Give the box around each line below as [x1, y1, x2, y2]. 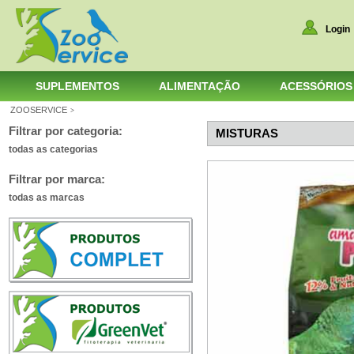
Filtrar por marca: [9, 172, 105, 186]
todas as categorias [9, 144, 98, 155]
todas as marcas [9, 192, 85, 203]
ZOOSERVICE [10, 105, 67, 115]
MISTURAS [216, 126, 278, 140]
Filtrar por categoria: [9, 124, 122, 137]
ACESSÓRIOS [280, 80, 352, 92]
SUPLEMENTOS [36, 80, 119, 92]
